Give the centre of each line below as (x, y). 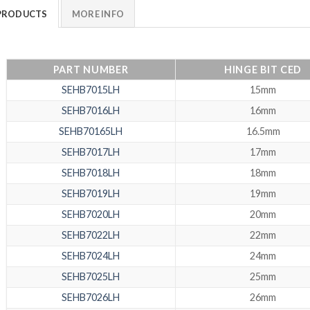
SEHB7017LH (91, 152)
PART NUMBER (91, 70)
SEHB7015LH (91, 90)
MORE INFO (98, 14)
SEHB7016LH (91, 111)
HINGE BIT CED (263, 70)
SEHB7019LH (91, 194)
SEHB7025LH (91, 277)
